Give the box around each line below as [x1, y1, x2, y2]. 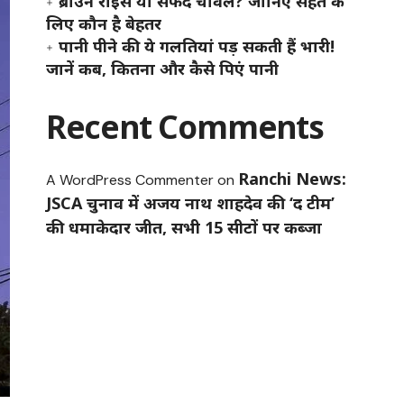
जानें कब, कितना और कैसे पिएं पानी [45, 58, 279, 79]
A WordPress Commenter [45, 170, 214, 189]
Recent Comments [45, 106, 324, 148]
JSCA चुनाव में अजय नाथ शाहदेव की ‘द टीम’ [45, 192, 335, 214]
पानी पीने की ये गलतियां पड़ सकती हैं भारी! [58, 35, 335, 57]
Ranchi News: [237, 168, 346, 189]
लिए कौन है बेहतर [45, 13, 161, 34]
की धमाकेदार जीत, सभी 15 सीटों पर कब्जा [45, 216, 322, 238]
